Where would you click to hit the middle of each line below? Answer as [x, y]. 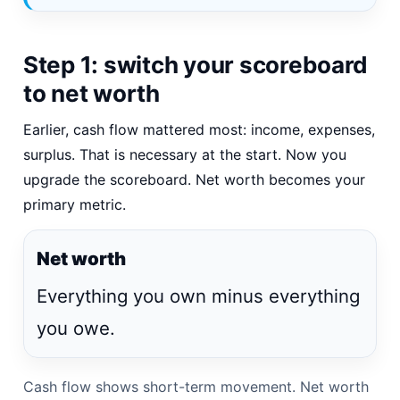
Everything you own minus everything [198, 296]
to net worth [92, 93]
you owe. [76, 328]
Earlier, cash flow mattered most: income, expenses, [199, 129]
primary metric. [75, 204]
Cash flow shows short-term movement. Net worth [196, 386]
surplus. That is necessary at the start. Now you [185, 154]
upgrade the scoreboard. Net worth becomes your [194, 179]
